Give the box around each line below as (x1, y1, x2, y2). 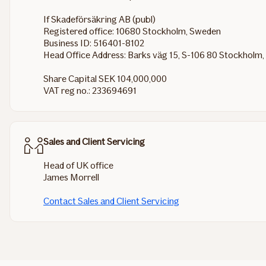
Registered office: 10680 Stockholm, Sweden (43, 26, 221, 37)
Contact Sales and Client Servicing (43, 195, 179, 207)
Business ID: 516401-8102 (43, 37, 144, 49)
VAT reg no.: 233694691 (43, 85, 137, 97)
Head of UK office (43, 160, 113, 172)
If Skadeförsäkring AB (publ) (43, 14, 156, 26)
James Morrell (43, 172, 99, 183)
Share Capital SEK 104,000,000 (43, 73, 167, 85)
